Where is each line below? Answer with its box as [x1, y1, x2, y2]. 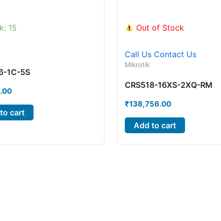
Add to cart [133, 120, 176, 130]
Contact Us [153, 49, 196, 60]
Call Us [124, 49, 151, 60]
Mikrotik [124, 61, 149, 69]
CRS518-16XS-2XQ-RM [124, 80, 213, 90]
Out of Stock [133, 23, 184, 33]
